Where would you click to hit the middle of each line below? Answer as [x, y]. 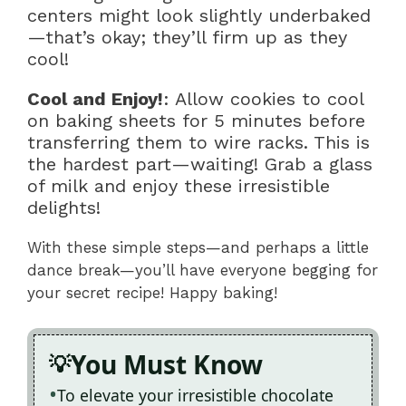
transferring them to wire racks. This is [198, 143]
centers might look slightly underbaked [199, 16]
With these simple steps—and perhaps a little [198, 248]
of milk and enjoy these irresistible [179, 186]
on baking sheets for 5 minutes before [196, 121]
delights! [64, 208]
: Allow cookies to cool [263, 99]
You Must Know [167, 364]
